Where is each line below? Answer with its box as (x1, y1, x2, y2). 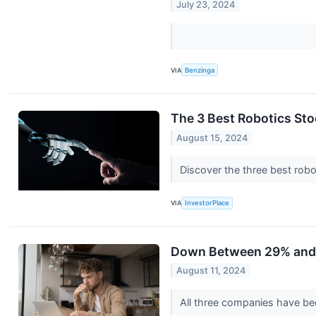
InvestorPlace (185, 199, 230, 207)
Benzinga (185, 66, 215, 74)
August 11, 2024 (176, 265, 246, 276)
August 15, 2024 (176, 132, 248, 143)
